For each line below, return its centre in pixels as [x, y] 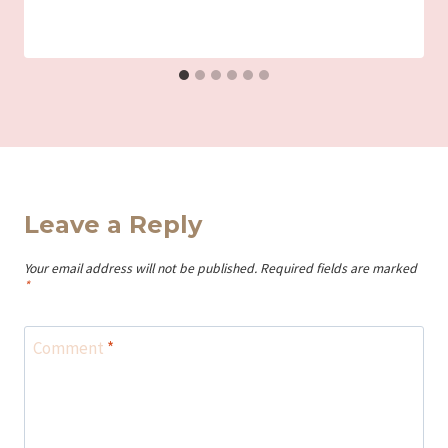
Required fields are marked [338, 268]
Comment [69, 348]
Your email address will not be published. [140, 268]
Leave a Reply [113, 224]
